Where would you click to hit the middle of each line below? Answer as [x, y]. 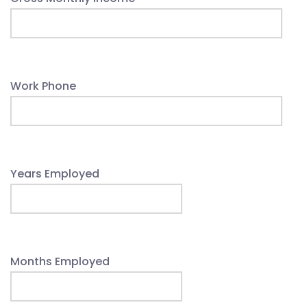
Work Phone [43, 86]
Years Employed [55, 174]
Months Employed [60, 261]
